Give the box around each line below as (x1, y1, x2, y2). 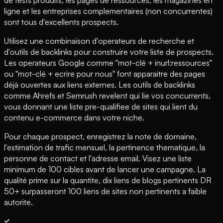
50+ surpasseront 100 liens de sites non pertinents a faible (4, 186, 207, 196)
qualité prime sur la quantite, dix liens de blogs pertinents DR (4, 175, 212, 185)
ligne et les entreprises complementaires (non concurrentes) (4, 5, 213, 16)
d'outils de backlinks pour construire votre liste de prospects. (4, 46, 214, 57)
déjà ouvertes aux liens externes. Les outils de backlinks (4, 79, 195, 90)
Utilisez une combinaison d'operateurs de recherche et (4, 35, 194, 46)
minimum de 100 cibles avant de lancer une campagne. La (4, 164, 206, 174)
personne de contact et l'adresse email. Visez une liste (4, 153, 192, 163)
